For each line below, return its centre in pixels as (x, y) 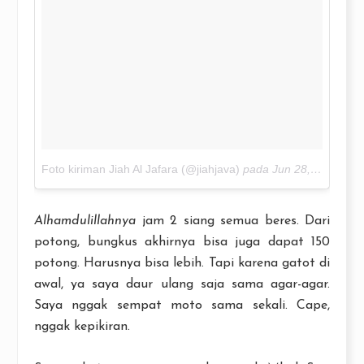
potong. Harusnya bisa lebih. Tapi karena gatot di (182, 264)
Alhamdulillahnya (85, 221)
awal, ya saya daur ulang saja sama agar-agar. (182, 285)
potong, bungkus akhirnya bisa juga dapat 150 (182, 243)
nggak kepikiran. (82, 327)
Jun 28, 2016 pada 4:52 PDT (291, 169)
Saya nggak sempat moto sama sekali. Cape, (182, 306)
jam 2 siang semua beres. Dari (233, 221)
